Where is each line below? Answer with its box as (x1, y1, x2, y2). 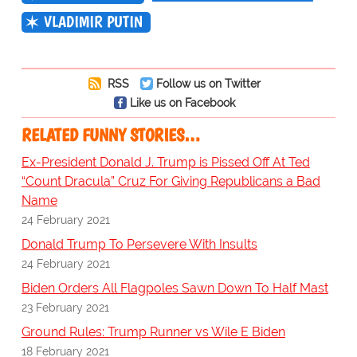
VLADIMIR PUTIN (43, 12, 143, 32)
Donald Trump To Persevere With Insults (21, 237, 257, 253)
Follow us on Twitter (155, 76, 261, 91)
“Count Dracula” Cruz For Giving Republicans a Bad (21, 174, 320, 190)
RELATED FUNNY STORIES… (21, 124, 200, 147)
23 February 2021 (21, 300, 109, 315)
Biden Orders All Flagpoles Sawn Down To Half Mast (21, 280, 328, 296)
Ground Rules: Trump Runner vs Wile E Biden (21, 324, 285, 340)
